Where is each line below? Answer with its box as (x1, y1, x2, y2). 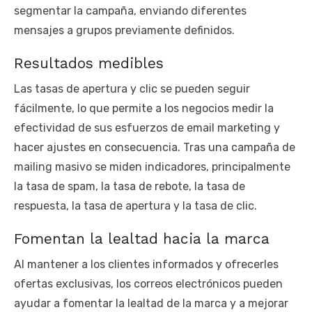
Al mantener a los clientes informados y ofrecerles (14, 258, 279, 272)
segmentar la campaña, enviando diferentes (14, 4, 247, 18)
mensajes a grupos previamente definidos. (14, 24, 235, 38)
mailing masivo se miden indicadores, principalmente (14, 160, 290, 174)
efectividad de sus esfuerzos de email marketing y (14, 121, 280, 135)
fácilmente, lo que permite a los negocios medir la (14, 102, 274, 116)
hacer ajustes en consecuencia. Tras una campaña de (14, 141, 295, 155)
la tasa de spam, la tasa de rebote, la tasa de (14, 180, 245, 194)
